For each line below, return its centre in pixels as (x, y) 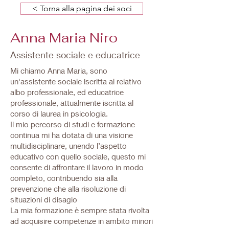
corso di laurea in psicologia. (59, 113)
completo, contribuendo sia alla (64, 178)
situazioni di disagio (44, 199)
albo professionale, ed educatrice (67, 92)
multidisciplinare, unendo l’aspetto (68, 146)
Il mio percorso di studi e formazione (73, 124)
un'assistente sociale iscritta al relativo (76, 81)
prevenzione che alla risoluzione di (68, 189)
